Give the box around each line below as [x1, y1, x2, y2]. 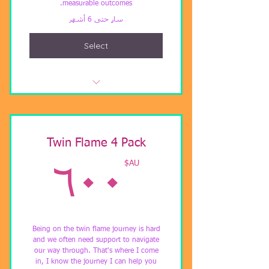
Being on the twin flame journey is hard [32, 226, 160, 234]
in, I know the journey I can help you [35, 258, 157, 266]
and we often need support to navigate [33, 237, 159, 244]
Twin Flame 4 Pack [46, 137, 146, 150]
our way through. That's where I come [34, 247, 159, 255]
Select [84, 40, 108, 51]
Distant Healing [68, 98, 124, 107]
